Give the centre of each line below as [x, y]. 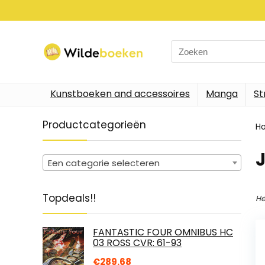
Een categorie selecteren [104, 163]
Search [186, 47]
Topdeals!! [69, 198]
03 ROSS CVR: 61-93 [137, 243]
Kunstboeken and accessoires [120, 93]
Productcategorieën [94, 125]
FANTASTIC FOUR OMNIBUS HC [163, 232]
